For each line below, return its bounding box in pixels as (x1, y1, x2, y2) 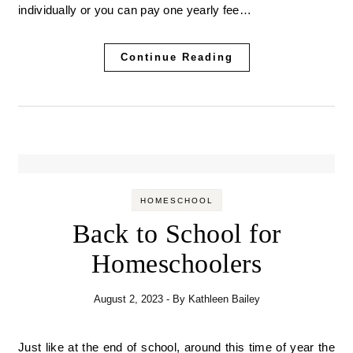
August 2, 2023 (93, 293, 163, 306)
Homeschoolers (91, 249, 262, 279)
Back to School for (72, 219, 281, 249)
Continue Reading (120, 51, 233, 64)
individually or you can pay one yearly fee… (18, 3, 251, 17)
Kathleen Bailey (188, 293, 260, 306)
